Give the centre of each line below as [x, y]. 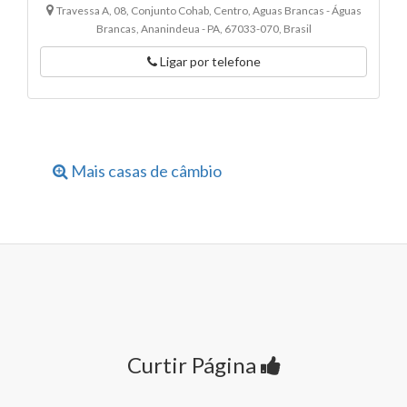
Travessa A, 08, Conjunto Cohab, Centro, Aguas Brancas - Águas [208, 11]
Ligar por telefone [208, 62]
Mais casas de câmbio [145, 171]
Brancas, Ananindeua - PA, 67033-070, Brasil [203, 29]
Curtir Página [194, 365]
